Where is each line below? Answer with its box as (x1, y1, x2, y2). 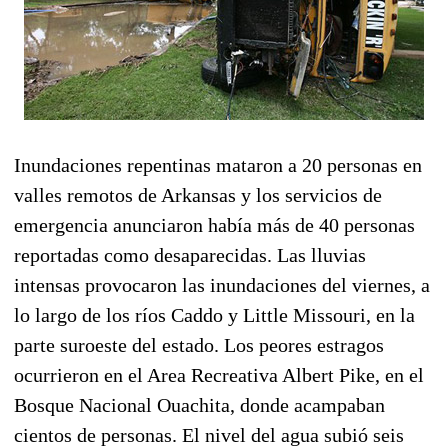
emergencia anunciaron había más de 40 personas (14, 213, 415, 236)
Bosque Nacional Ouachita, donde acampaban (14, 393, 385, 416)
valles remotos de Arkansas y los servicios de (14, 183, 382, 206)
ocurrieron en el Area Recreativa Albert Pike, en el (14, 363, 424, 386)
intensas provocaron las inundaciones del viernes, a (14, 273, 430, 296)
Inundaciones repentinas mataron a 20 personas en (14, 153, 422, 176)
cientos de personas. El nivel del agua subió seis (14, 423, 404, 446)
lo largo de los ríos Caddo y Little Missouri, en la (14, 303, 415, 326)
